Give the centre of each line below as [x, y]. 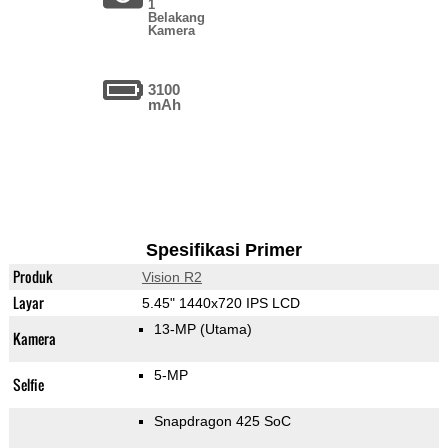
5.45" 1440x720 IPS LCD [220, 303]
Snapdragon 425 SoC [222, 421]
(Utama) [225, 329]
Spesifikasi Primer [223, 250]
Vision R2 [171, 277]
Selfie [28, 385]
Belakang [177, 18]
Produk [32, 277]
